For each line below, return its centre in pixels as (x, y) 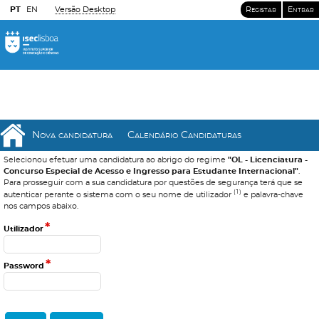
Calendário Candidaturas (184, 135)
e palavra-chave (273, 194)
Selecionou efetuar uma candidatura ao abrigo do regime (116, 160)
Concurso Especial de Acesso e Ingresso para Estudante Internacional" (151, 171)
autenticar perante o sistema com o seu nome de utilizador (119, 194)
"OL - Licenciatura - (268, 160)
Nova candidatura (72, 135)
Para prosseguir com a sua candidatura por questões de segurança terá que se (153, 183)
